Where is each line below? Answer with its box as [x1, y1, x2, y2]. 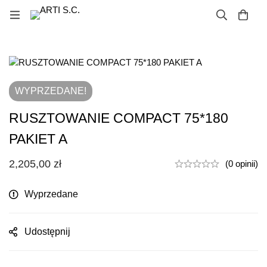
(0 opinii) [225, 158, 258, 169]
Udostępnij [24, 226, 70, 237]
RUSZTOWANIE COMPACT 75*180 [9, 110, 228, 126]
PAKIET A [9, 131, 67, 147]
